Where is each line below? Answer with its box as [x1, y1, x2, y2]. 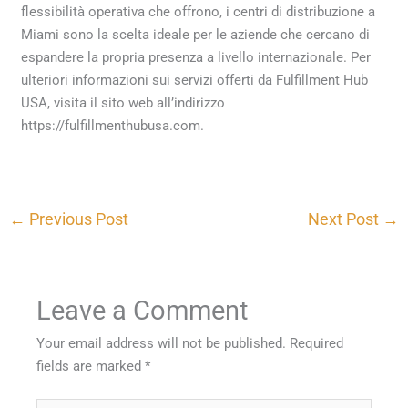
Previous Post [25, 209, 129, 229]
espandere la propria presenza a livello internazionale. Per [21, 48, 372, 66]
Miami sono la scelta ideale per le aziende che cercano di [21, 25, 371, 43]
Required [290, 335, 344, 352]
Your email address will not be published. [36, 335, 287, 352]
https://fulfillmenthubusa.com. [21, 117, 205, 134]
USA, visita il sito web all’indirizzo [21, 94, 226, 111]
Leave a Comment [36, 295, 249, 327]
